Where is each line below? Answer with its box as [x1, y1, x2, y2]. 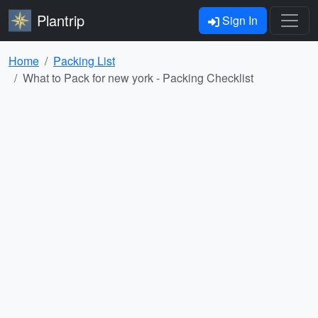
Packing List [53, 53, 115, 69]
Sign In [219, 12, 258, 28]
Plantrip [37, 10, 84, 31]
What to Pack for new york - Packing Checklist [23, 70, 253, 86]
